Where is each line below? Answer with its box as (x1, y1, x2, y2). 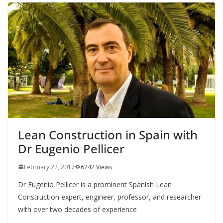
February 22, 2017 (24, 162, 75, 171)
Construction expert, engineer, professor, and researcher (18, 192, 201, 202)
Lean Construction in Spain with (18, 126, 198, 143)
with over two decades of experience (18, 204, 137, 214)
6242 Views (81, 162, 112, 171)
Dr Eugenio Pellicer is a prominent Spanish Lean (18, 179, 172, 189)
